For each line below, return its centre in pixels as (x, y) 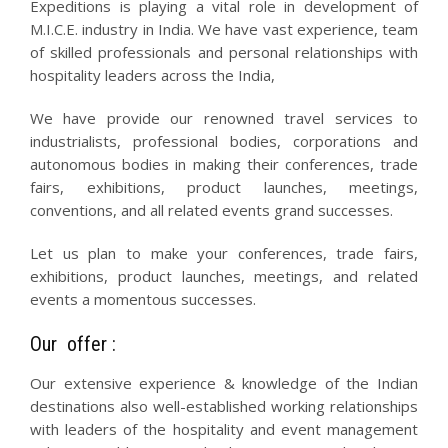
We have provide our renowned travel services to (224, 118)
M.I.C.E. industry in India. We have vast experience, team (224, 29)
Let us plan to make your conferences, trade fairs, (224, 253)
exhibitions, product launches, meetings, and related (224, 276)
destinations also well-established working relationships (224, 406)
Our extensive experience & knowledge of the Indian (224, 383)
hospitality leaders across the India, (152, 75)
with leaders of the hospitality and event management (224, 429)
